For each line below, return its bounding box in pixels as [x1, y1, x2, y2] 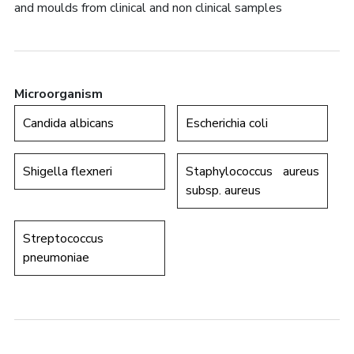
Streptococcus [22, 230, 104, 247]
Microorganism [13, 85, 103, 103]
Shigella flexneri [22, 163, 112, 180]
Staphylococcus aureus [186, 163, 320, 180]
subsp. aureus [186, 182, 261, 199]
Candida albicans [22, 115, 114, 132]
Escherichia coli [186, 115, 268, 132]
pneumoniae [22, 249, 89, 266]
